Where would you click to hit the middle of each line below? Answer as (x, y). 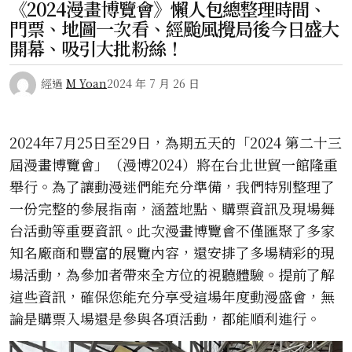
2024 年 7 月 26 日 (153, 84)
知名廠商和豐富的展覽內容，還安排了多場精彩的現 (172, 253)
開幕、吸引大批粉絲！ (96, 48)
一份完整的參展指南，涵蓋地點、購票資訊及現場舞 (172, 209)
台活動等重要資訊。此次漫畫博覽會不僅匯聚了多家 (172, 231)
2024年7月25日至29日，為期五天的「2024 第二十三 (176, 143)
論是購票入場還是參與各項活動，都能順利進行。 (165, 319)
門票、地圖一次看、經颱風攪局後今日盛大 (174, 29)
